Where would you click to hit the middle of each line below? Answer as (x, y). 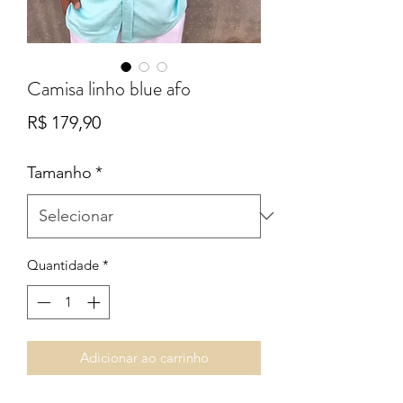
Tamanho (59, 172)
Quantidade (63, 264)
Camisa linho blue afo (109, 88)
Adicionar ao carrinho (144, 358)
